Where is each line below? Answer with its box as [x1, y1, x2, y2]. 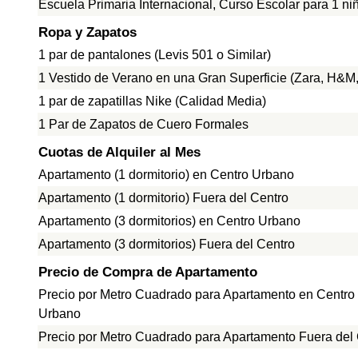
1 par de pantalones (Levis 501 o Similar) [38, 48, 271, 62]
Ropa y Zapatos [38, 25, 137, 40]
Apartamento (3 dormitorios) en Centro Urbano [38, 214, 300, 228]
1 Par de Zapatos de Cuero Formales [38, 117, 249, 131]
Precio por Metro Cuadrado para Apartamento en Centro [38, 288, 355, 301]
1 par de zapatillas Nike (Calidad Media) [38, 94, 266, 108]
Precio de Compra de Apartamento [38, 265, 257, 280]
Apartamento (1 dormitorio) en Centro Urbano [38, 168, 294, 181]
